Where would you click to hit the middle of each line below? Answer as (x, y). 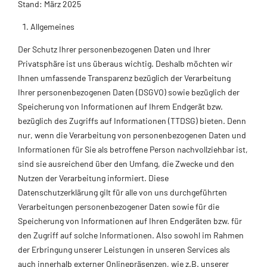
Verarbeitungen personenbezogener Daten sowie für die (119, 206)
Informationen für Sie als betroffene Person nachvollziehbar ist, (133, 149)
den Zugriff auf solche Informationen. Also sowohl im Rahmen (131, 235)
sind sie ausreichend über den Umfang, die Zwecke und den (126, 163)
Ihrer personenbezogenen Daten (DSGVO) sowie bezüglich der (129, 92)
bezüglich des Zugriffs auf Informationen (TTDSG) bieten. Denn (132, 120)
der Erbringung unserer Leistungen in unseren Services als (124, 249)
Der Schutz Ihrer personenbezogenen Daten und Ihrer (114, 49)
